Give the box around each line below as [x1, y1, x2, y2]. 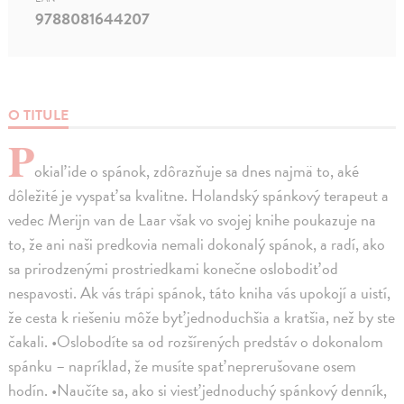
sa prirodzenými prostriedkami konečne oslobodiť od [8, 255, 339, 280]
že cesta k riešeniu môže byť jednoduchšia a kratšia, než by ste [8, 304, 396, 329]
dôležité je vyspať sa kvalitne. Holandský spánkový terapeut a [8, 182, 390, 207]
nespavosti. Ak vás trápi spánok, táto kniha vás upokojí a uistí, [8, 280, 391, 305]
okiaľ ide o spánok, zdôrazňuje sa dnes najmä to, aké [34, 158, 360, 183]
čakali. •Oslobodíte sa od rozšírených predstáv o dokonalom [8, 328, 384, 353]
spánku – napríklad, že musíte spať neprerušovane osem [8, 353, 357, 378]
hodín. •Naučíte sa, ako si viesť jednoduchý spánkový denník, [8, 377, 388, 402]
